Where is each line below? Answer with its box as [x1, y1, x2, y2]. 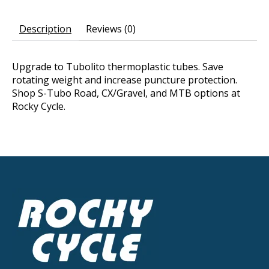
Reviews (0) [86, 22, 136, 36]
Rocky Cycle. [12, 100, 65, 113]
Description [19, 22, 71, 36]
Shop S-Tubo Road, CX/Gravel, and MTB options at [12, 86, 240, 100]
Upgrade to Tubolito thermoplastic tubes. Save [12, 60, 223, 74]
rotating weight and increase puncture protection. [12, 73, 237, 87]
